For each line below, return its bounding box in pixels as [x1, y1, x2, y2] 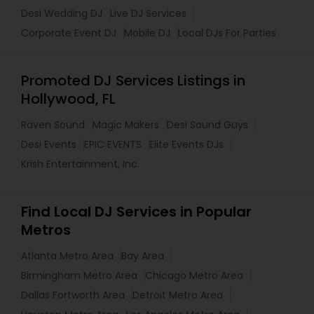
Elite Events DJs [149, 137, 224, 152]
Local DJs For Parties [178, 26, 276, 41]
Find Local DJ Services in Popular [21, 202, 252, 222]
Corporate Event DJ [21, 26, 116, 41]
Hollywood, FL [21, 89, 116, 109]
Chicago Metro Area [145, 268, 243, 283]
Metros [21, 220, 71, 240]
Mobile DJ [124, 26, 170, 41]
